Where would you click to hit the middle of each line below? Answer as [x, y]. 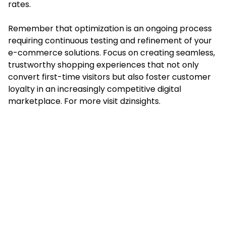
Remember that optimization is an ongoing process [110, 28]
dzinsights [139, 101]
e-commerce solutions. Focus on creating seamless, [111, 52]
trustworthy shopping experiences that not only [103, 65]
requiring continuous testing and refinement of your [110, 40]
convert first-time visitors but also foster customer [109, 77]
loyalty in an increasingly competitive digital [95, 89]
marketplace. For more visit [64, 101]
